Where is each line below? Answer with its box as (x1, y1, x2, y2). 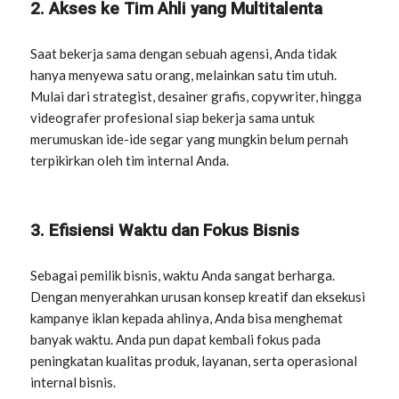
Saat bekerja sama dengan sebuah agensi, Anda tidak (30, 45, 338, 61)
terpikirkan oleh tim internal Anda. (30, 152, 230, 168)
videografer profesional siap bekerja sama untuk (30, 110, 315, 126)
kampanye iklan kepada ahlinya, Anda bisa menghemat (30, 310, 344, 326)
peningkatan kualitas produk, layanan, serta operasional (30, 353, 358, 369)
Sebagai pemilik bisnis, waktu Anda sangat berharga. (30, 267, 336, 283)
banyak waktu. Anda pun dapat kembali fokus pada (30, 331, 322, 347)
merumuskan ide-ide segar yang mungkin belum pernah (30, 131, 349, 147)
